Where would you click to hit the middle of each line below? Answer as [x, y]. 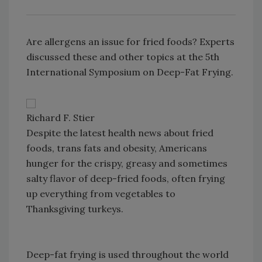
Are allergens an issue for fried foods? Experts [130, 42]
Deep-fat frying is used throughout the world [127, 254]
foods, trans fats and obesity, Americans [117, 148]
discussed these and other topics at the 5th [123, 57]
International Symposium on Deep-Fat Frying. [130, 72]
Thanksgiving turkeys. [75, 209]
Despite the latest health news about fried [120, 133]
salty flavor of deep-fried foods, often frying [126, 178]
